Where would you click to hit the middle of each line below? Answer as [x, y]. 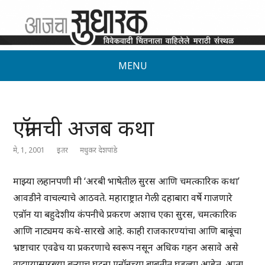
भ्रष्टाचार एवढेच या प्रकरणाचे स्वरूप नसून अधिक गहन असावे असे [126, 248]
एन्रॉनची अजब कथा [84, 128]
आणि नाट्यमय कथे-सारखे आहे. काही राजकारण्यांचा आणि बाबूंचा [127, 231]
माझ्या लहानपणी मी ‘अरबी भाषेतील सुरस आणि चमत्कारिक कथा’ [127, 181]
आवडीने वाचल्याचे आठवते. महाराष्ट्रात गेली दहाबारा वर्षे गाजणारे [123, 198]
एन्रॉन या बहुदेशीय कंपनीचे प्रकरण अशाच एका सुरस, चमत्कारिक [125, 214]
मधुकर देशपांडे [99, 150]
